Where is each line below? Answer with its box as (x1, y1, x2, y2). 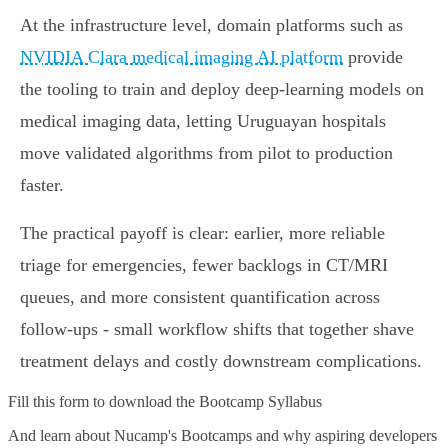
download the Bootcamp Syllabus (109, 393, 322, 411)
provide (343, 47, 403, 68)
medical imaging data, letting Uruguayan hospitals (20, 111, 386, 132)
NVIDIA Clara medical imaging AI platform (20, 47, 343, 68)
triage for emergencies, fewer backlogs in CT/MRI (20, 255, 388, 276)
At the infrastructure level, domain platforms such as (20, 15, 403, 36)
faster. (20, 175, 64, 196)
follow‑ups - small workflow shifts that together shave (20, 319, 414, 340)
